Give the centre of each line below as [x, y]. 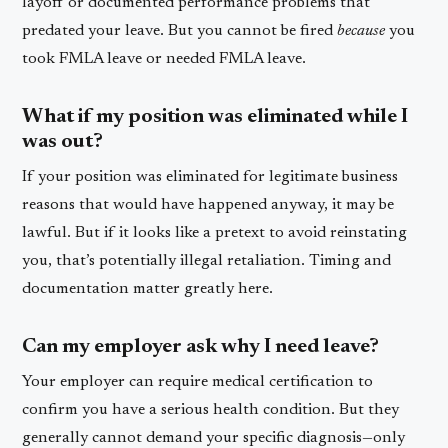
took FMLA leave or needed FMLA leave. [164, 58]
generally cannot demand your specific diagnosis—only [214, 437]
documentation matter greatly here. [148, 288]
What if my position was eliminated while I [215, 116]
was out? [63, 141]
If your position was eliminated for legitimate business [210, 176]
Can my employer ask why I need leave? [201, 346]
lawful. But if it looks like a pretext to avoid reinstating [215, 232]
